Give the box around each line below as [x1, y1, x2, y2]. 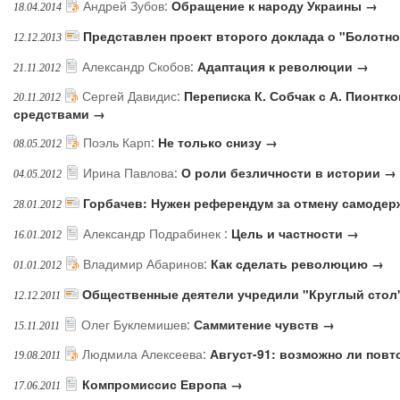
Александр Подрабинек [83, 223, 224, 242]
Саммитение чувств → [194, 314, 335, 333]
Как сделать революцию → [211, 254, 384, 272]
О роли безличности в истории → [181, 163, 396, 182]
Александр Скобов [82, 56, 190, 75]
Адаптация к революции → [197, 56, 369, 75]
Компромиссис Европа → [82, 375, 243, 394]
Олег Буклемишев [81, 314, 187, 333]
